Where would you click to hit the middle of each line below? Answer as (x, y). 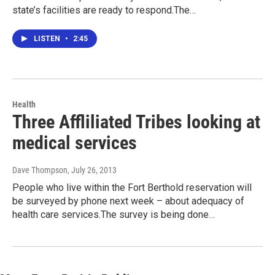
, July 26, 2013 (92, 170)
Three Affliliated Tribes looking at (136, 122)
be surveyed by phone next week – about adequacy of (128, 201)
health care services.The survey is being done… (114, 215)
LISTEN (48, 39)
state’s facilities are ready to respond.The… (104, 10)
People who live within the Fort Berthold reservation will (132, 188)
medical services (75, 143)
